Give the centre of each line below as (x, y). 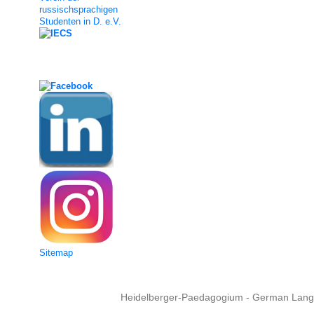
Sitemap (56, 252)
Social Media (38, 64)
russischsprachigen (78, 9)
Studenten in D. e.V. (80, 21)
